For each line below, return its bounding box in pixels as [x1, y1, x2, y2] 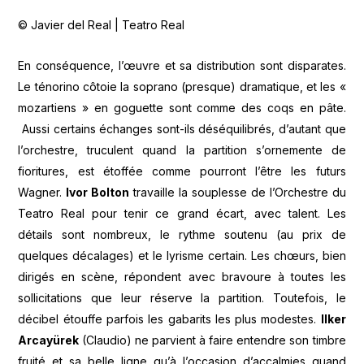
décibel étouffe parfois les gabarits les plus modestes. [18, 312, 321, 327]
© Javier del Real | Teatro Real [18, 17, 185, 32]
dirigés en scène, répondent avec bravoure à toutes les [18, 270, 346, 284]
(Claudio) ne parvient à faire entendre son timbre [81, 333, 346, 348]
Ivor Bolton [66, 185, 130, 200]
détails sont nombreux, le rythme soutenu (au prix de [18, 227, 346, 242]
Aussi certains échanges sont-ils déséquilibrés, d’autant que [18, 122, 346, 136]
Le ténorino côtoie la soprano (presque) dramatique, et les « [18, 80, 346, 94]
